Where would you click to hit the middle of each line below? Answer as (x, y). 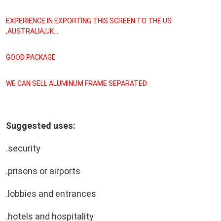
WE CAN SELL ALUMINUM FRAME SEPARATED (76, 83)
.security (23, 148)
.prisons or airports (43, 171)
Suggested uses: (41, 125)
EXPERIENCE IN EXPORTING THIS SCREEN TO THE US (89, 20)
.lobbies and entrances (51, 193)
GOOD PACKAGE (31, 57)
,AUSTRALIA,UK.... (33, 31)
